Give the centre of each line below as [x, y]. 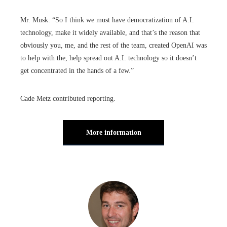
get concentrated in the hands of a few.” [77, 70]
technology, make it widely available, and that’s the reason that [110, 32]
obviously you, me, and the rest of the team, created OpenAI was [113, 45]
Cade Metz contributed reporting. [68, 98]
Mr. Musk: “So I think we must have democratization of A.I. [107, 20]
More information [113, 132]
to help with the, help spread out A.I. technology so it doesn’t [108, 58]
